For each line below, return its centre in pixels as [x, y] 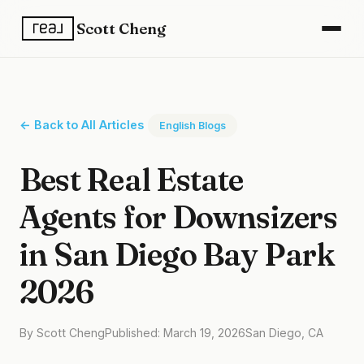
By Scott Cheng [62, 333]
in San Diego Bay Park [177, 254]
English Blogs [193, 126]
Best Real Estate [132, 180]
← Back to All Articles [82, 125]
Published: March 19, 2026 [175, 333]
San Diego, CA [284, 333]
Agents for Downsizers [178, 217]
